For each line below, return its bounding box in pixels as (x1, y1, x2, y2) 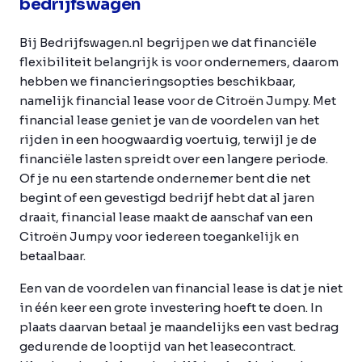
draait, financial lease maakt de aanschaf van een (19, 208, 313, 225)
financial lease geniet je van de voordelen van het (19, 112, 319, 128)
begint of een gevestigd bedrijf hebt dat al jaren (19, 189, 314, 205)
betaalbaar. (19, 247, 86, 263)
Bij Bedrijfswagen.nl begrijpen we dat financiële (19, 34, 317, 50)
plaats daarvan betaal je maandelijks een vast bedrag (19, 318, 339, 335)
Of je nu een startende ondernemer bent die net (19, 170, 310, 186)
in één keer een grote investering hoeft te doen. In (19, 299, 322, 315)
